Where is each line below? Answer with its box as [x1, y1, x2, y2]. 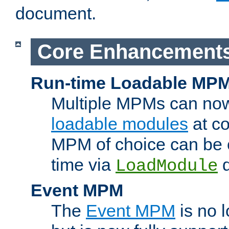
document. [15, 4, 96, 24]
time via [51, 154, 116, 174]
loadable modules [51, 113, 188, 133]
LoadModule [116, 156, 218, 176]
